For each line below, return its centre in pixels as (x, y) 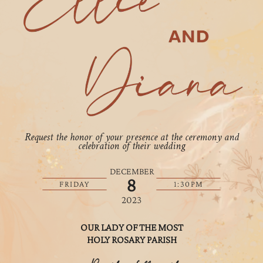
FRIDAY (75, 184)
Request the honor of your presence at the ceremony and (131, 138)
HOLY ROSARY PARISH (131, 240)
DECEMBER (131, 171)
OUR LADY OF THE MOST (131, 227)
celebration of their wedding (131, 147)
